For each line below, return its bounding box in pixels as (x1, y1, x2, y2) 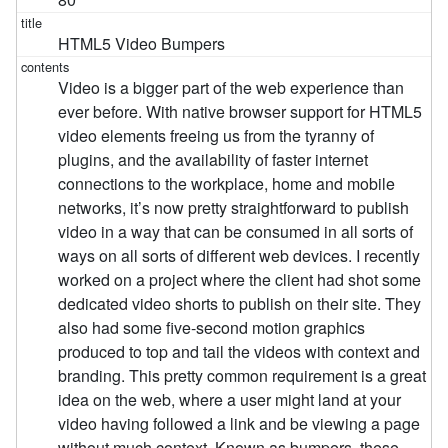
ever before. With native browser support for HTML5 (58, 99, 423, 123)
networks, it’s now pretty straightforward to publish (58, 195, 410, 219)
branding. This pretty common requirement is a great (58, 363, 427, 387)
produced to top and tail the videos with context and (58, 339, 421, 363)
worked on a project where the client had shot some (58, 267, 422, 291)
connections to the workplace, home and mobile (58, 171, 396, 195)
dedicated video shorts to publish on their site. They (58, 291, 422, 315)
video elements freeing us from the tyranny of (58, 123, 375, 147)
